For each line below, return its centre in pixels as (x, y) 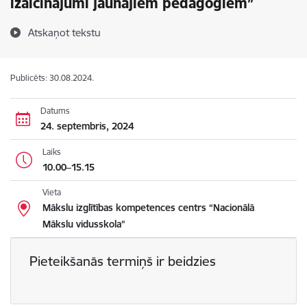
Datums (55, 110)
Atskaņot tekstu (64, 33)
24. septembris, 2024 (87, 126)
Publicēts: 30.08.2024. (52, 78)
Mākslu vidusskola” (84, 224)
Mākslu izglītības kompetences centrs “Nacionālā (148, 208)
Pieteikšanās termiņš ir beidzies (122, 261)
